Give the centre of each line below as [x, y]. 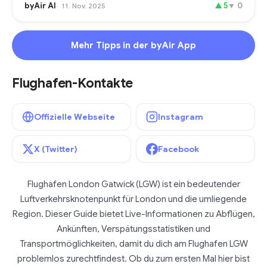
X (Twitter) [56, 149]
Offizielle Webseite [74, 117]
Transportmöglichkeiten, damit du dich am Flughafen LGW [133, 244]
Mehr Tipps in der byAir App [133, 45]
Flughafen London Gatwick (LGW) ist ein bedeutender [133, 184]
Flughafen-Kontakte [72, 83]
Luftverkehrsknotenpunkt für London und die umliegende [133, 199]
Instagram [181, 117]
